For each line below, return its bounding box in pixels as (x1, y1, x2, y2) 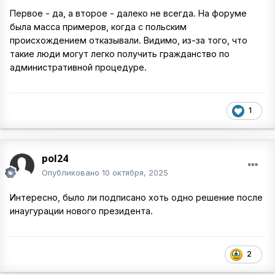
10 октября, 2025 (102, 168, 168, 177)
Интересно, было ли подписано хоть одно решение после (10, 192, 263, 203)
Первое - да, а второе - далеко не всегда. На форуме (10, 7, 247, 18)
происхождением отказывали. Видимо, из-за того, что (10, 34, 247, 45)
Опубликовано (42, 168, 102, 177)
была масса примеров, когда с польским (10, 21, 187, 32)
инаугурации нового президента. (10, 206, 153, 216)
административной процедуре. (10, 61, 147, 72)
